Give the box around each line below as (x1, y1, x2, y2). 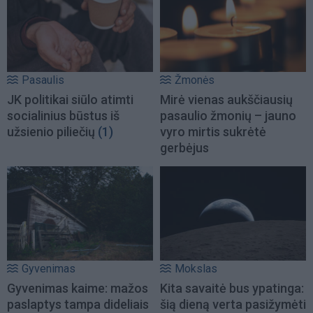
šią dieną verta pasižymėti (160, 296, 306, 312)
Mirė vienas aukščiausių (160, 92, 293, 108)
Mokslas (175, 261, 217, 275)
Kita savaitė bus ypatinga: (160, 280, 304, 296)
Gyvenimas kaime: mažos (7, 280, 148, 296)
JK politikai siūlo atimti (7, 92, 133, 108)
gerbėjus (160, 140, 209, 156)
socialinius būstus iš (7, 108, 119, 124)
